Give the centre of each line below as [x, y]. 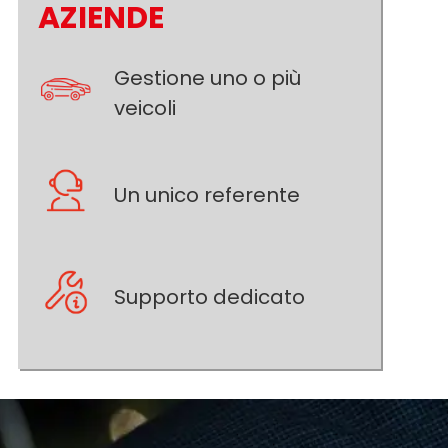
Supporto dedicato [209, 296]
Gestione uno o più [207, 77]
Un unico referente [206, 194]
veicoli [144, 107]
